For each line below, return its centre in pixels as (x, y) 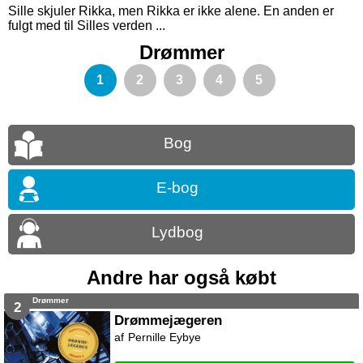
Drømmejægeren (169, 320)
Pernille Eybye (165, 337)
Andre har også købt (181, 278)
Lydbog (177, 233)
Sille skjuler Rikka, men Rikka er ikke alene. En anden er (171, 11)
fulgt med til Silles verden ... (87, 26)
